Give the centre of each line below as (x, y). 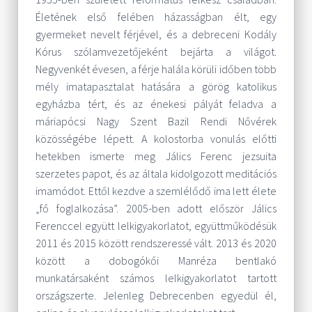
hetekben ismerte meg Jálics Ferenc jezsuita (156, 156)
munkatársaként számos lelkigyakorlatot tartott (156, 278)
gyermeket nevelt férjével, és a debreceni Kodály (156, 34)
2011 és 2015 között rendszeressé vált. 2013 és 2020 (156, 243)
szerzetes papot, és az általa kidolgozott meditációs (156, 173)
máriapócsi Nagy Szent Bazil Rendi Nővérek (156, 121)
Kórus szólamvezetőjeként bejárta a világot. (156, 52)
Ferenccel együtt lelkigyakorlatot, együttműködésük (156, 226)
